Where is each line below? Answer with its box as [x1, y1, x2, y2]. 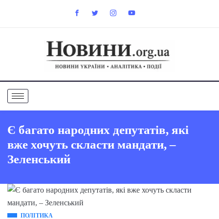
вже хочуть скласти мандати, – [7, 137, 176, 151]
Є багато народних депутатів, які [7, 123, 189, 136]
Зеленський [7, 152, 70, 166]
